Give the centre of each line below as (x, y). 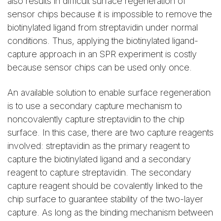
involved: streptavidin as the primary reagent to (99, 146)
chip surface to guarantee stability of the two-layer (105, 199)
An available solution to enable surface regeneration (109, 92)
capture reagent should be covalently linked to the (105, 185)
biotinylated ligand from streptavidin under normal (103, 28)
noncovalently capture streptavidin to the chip (96, 119)
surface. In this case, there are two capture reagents (110, 132)
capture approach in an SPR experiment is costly (102, 54)
